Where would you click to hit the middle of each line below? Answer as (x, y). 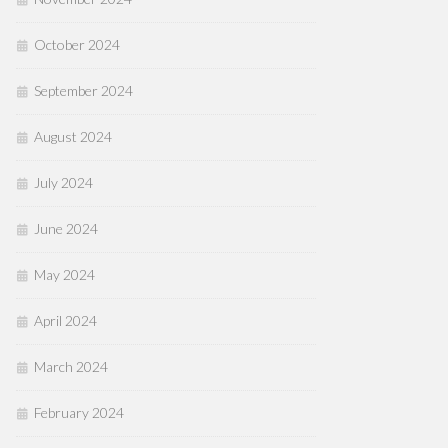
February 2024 (79, 412)
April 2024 (65, 320)
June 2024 (66, 228)
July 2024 (63, 182)
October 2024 (77, 44)
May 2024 (64, 274)
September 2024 (83, 90)
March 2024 (71, 366)
